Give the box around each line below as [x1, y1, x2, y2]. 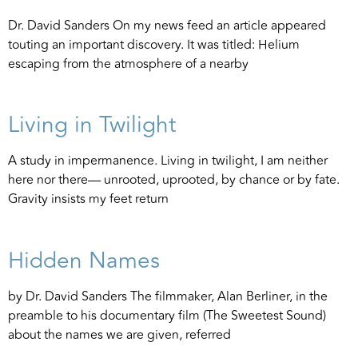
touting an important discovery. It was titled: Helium [8, 34, 300, 54]
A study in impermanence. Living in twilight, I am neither [8, 151, 328, 171]
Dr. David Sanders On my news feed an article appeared [8, 15, 326, 35]
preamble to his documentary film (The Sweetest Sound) [8, 305, 326, 325]
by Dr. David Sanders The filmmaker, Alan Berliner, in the [8, 286, 328, 306]
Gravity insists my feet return [8, 189, 169, 209]
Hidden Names [8, 243, 160, 278]
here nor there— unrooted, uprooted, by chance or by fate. [8, 170, 340, 190]
